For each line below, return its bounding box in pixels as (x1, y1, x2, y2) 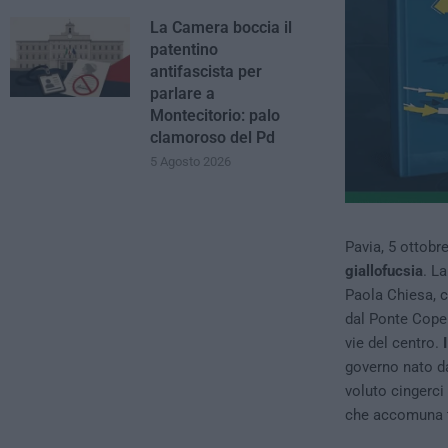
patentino (150, 40, 218, 59)
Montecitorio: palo (150, 106, 280, 125)
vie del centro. (344, 334, 439, 353)
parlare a (150, 84, 215, 103)
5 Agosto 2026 (150, 154, 231, 169)
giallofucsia (344, 262, 423, 281)
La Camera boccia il (150, 18, 292, 37)
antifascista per (150, 62, 262, 81)
